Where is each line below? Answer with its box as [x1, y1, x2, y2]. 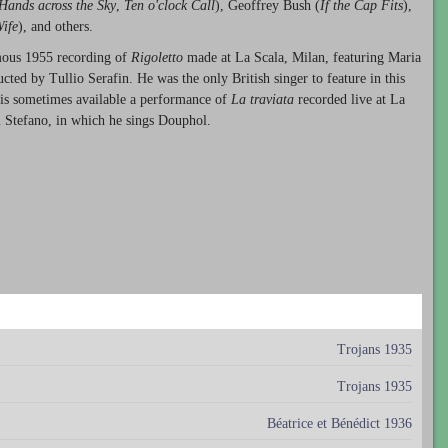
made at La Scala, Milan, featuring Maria [183, 50, 421, 66]
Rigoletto [131, 50, 183, 66]
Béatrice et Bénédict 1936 [267, 415, 412, 431]
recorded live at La [294, 92, 405, 108]
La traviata [231, 92, 294, 108]
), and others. [18, 19, 93, 35]
